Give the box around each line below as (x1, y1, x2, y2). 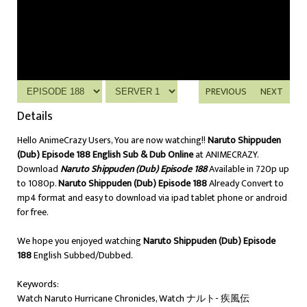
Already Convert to (207, 175, 284, 191)
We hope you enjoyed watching (17, 233, 143, 249)
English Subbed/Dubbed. (32, 247, 133, 263)
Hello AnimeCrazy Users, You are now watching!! (17, 132, 208, 148)
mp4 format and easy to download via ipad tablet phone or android (17, 190, 287, 206)
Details (17, 106, 53, 127)
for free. (17, 204, 49, 220)
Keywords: (17, 276, 59, 292)
